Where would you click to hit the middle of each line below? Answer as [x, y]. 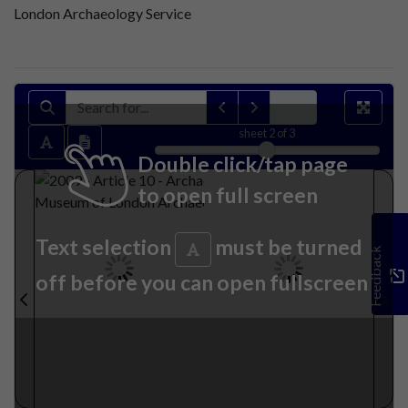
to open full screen [228, 195]
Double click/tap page [243, 164]
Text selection [105, 247]
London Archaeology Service [102, 13]
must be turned [286, 247]
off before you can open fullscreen [202, 283]
